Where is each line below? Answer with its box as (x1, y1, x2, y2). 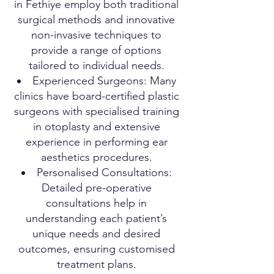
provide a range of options (31, 43, 161, 57)
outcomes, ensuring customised (18, 242, 175, 256)
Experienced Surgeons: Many (32, 74, 176, 87)
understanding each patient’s (26, 212, 167, 225)
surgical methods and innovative (18, 13, 175, 26)
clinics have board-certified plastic (13, 89, 179, 103)
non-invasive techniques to (31, 28, 161, 42)
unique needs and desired (32, 227, 160, 240)
